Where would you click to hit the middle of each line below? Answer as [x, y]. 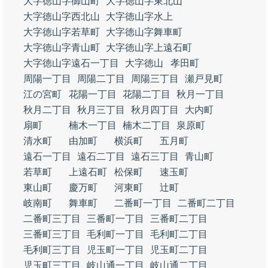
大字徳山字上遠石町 [149, 48]
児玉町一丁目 [115, 250]
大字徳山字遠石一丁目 [71, 63]
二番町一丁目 [143, 203]
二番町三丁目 [52, 219]
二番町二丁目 [206, 203]
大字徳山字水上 [139, 16]
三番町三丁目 [52, 234]
